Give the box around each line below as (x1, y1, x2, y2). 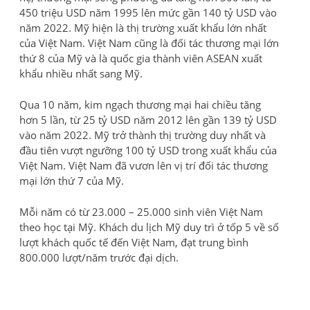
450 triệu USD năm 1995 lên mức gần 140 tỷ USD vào (19, 5, 277, 19)
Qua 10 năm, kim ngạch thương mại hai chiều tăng (19, 97, 261, 111)
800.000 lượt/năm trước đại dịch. (19, 250, 179, 264)
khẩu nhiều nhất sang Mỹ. (19, 66, 143, 80)
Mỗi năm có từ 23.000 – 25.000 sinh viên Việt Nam (19, 204, 263, 219)
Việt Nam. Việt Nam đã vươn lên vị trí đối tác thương (19, 158, 268, 172)
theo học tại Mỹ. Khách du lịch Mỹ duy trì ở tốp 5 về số (19, 219, 279, 234)
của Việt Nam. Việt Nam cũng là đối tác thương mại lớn (19, 35, 279, 50)
